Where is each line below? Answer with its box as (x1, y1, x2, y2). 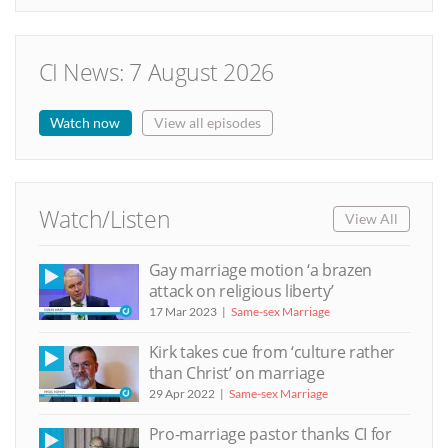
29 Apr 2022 (148, 385, 215, 401)
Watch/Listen (38, 203, 171, 235)
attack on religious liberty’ (148, 280, 334, 303)
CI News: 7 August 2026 (38, 57, 274, 89)
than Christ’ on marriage (148, 361, 325, 384)
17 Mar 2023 (148, 304, 217, 320)
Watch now (50, 114, 121, 131)
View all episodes (153, 114, 261, 131)
